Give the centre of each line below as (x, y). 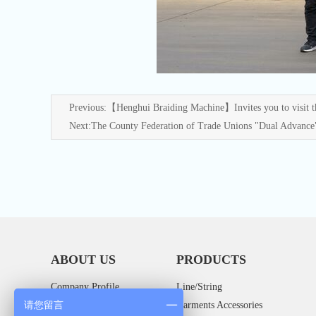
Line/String (199, 287)
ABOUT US (83, 260)
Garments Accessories (219, 305)
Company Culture (86, 305)
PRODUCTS (211, 260)
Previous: (88, 108)
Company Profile (85, 287)
